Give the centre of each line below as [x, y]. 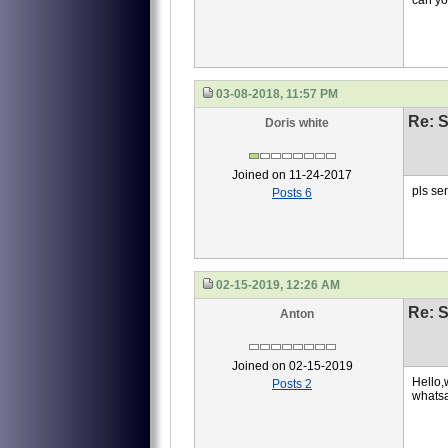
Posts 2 [292, 384]
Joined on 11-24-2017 [292, 175]
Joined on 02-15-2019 [292, 366]
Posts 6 [292, 193]
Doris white [296, 123]
